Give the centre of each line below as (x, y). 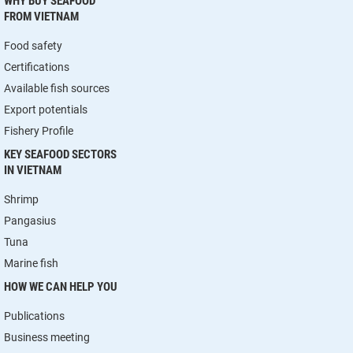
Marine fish (31, 263)
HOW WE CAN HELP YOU (61, 287)
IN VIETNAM (33, 170)
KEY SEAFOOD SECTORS (60, 154)
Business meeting (47, 337)
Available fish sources (57, 88)
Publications (34, 316)
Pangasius (30, 221)
